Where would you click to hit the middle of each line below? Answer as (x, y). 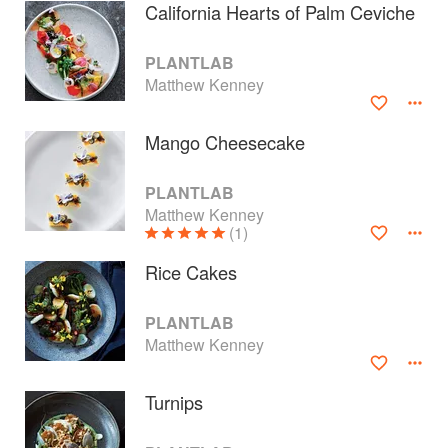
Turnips (174, 402)
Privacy (42, 398)
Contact (45, 360)
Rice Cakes (191, 272)
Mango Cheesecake (225, 142)
